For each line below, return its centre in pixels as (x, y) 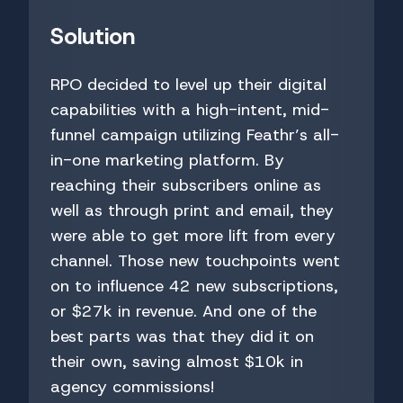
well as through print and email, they (192, 211)
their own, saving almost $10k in (177, 362)
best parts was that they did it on (182, 337)
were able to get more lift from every (193, 236)
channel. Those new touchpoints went (195, 261)
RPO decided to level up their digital (188, 85)
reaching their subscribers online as (186, 186)
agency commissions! (132, 387)
